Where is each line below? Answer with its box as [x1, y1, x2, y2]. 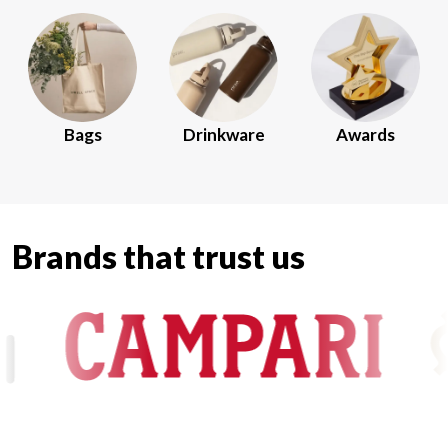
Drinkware [182, 124, 265, 146]
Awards [335, 124, 395, 146]
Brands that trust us [12, 237, 305, 277]
